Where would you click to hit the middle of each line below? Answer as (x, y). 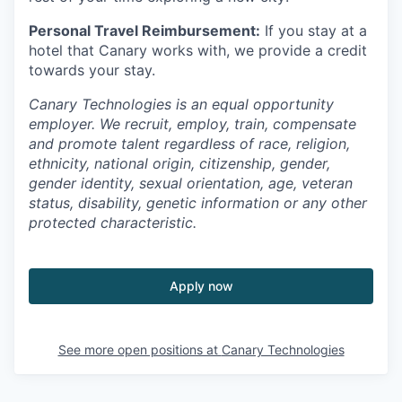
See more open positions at (140, 350)
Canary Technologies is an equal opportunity (181, 105)
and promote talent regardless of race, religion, (189, 144)
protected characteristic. (113, 223)
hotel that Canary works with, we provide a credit (198, 51)
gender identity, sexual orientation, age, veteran (191, 184)
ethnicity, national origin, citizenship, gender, (179, 164)
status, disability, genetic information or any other (198, 203)
